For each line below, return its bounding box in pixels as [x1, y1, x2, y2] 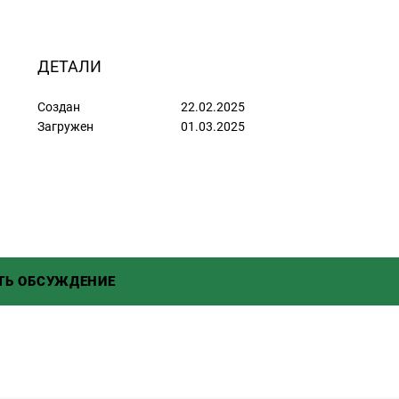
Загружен [37, 119, 94, 134]
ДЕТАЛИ [37, 57, 102, 77]
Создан [37, 100, 80, 115]
